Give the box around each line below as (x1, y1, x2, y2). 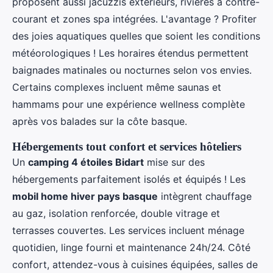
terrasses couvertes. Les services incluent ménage (12, 224, 244, 237)
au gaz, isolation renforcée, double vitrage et (12, 207, 220, 220)
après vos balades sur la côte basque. (12, 115, 187, 128)
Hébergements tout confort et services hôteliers (12, 140, 241, 154)
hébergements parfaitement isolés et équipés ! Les (12, 173, 246, 186)
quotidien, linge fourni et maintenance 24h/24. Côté (12, 241, 250, 254)
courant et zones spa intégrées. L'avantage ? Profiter (12, 13, 257, 26)
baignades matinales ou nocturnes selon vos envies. (12, 64, 252, 77)
